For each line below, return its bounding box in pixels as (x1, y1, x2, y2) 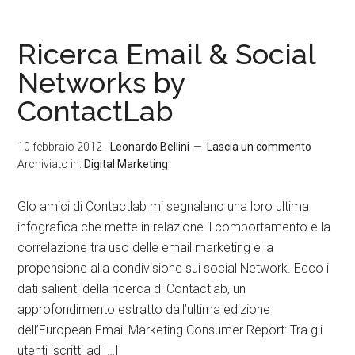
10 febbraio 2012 (17, 140, 103, 153)
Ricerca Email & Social (17, 37, 316, 71)
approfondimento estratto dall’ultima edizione (17, 302, 271, 317)
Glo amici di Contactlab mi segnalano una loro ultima (17, 199, 310, 214)
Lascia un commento (207, 140, 312, 153)
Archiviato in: (17, 158, 85, 170)
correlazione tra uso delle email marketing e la (17, 240, 277, 255)
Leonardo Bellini (110, 140, 190, 153)
